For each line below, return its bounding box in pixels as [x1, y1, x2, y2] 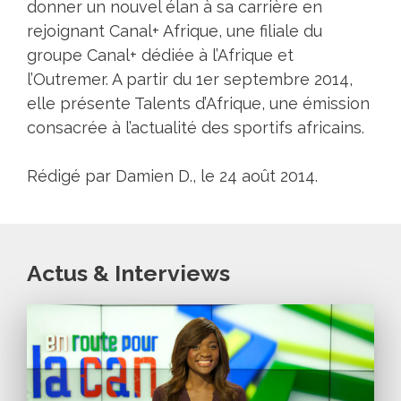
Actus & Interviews [27, 260, 230, 287]
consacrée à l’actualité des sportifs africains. [27, 118, 364, 138]
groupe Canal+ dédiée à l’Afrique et [27, 46, 294, 65]
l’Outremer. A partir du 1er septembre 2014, [27, 70, 353, 90]
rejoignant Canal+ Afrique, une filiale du [27, 21, 322, 41]
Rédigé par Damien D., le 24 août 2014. [27, 166, 318, 186]
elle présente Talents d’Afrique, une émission [27, 94, 370, 114]
